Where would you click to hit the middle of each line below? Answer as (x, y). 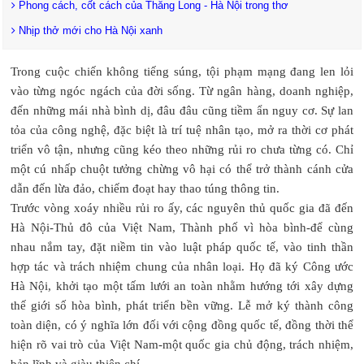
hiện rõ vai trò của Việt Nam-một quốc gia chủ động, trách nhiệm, (182, 344)
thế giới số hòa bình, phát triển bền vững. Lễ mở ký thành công (182, 305)
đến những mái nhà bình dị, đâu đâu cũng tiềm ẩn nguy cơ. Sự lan (182, 110)
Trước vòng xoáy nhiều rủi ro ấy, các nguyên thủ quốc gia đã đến (182, 208)
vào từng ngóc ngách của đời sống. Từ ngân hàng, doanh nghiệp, (182, 91)
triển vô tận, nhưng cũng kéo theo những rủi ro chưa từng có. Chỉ (182, 149)
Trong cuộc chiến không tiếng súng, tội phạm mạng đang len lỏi (182, 71)
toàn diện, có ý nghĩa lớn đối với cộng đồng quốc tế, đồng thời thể (182, 325)
